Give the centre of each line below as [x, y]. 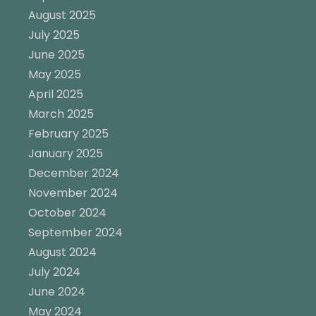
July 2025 [54, 35]
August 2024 [62, 252]
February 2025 [68, 133]
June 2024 [57, 291]
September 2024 [75, 232]
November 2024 [73, 193]
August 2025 [62, 15]
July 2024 [54, 272]
